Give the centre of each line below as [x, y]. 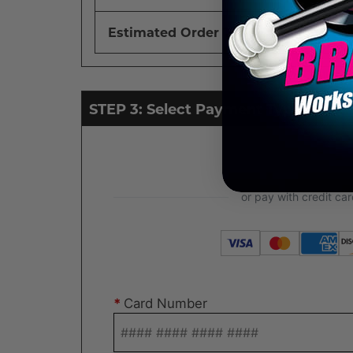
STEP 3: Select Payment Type [195, 109]
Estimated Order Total [182, 32]
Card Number [165, 304]
